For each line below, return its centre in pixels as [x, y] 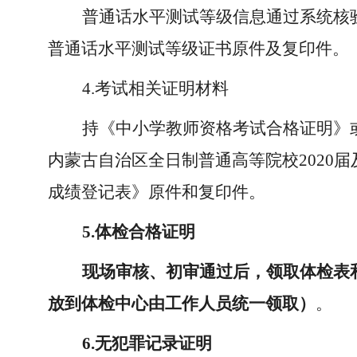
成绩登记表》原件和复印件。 [157, 192]
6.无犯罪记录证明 [147, 343]
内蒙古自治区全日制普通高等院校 [173, 160]
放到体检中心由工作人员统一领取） [182, 304]
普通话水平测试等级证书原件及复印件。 [198, 49]
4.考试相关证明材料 [155, 88]
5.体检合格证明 [139, 232]
